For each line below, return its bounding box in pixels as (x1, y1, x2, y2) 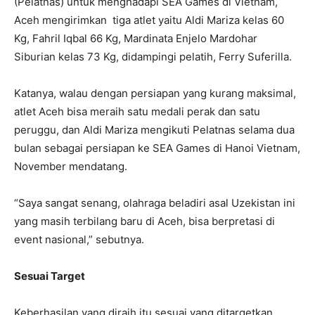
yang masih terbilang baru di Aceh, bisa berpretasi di (14, 214, 275, 228)
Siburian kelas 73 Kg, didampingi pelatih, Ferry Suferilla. (14, 49, 292, 63)
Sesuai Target (14, 269, 85, 283)
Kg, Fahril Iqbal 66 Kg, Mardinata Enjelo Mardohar (14, 31, 257, 45)
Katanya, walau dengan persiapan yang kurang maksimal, (14, 86, 296, 100)
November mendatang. (14, 159, 127, 173)
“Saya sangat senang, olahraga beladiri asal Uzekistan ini (14, 195, 295, 210)
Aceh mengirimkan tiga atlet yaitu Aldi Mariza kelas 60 (14, 13, 284, 27)
